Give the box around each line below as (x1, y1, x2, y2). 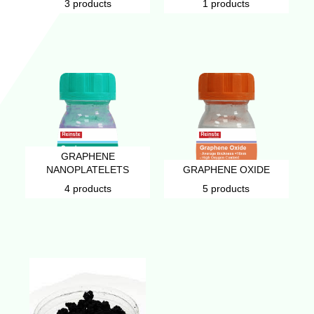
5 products (203, 182, 250, 194)
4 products (64, 182, 111, 194)
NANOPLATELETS (46, 163, 130, 175)
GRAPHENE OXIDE (182, 163, 270, 175)
